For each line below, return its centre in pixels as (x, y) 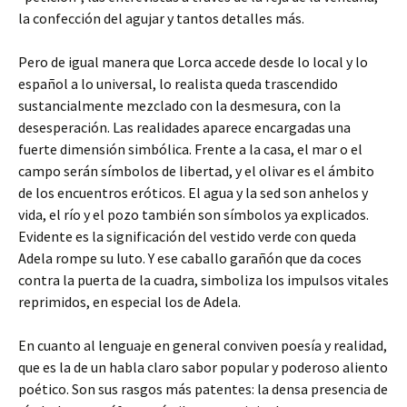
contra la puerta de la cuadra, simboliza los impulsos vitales (203, 280)
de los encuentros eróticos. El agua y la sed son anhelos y (193, 193)
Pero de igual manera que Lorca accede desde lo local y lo (193, 62)
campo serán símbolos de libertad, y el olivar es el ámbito (196, 171)
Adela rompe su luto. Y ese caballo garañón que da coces (190, 258)
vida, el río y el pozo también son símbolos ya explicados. (194, 214)
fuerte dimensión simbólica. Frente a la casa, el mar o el (190, 149)
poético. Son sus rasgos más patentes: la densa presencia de (203, 389)
